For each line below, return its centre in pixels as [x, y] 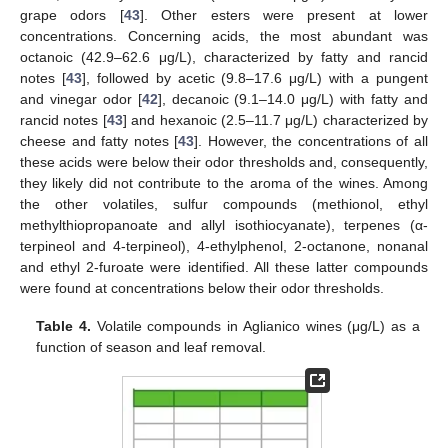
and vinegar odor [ [81, 99]
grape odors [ [72, 15]
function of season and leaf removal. [151, 347]
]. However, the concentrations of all [311, 141]
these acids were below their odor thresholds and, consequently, [224, 162]
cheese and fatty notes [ [99, 141]
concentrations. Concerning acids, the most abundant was [224, 36]
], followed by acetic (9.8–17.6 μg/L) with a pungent [255, 78]
